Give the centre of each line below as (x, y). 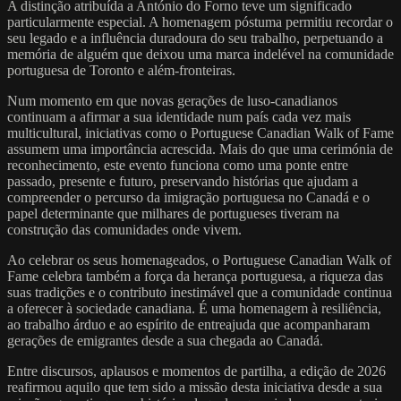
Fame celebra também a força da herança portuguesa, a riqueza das (195, 276)
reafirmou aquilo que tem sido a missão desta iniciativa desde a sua (195, 387)
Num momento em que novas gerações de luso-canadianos (172, 100)
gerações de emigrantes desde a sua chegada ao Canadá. (165, 340)
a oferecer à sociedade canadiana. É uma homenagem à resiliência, (194, 308)
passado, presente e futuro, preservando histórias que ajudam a (183, 181)
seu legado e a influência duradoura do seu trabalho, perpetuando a (195, 38)
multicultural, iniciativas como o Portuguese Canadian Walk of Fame (200, 132)
